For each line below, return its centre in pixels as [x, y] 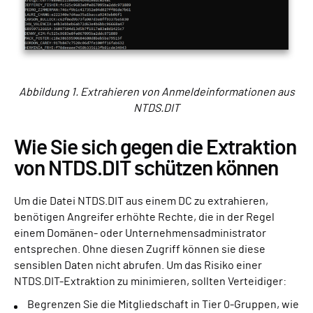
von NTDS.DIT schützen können [146, 169]
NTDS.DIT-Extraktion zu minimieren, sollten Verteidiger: [150, 281]
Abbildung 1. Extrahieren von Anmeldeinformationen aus [156, 92]
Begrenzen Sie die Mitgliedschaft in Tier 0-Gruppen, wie [163, 304]
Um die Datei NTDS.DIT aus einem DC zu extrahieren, [141, 201]
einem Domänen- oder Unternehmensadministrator [140, 233]
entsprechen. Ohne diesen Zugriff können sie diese [140, 249]
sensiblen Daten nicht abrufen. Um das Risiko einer [138, 265]
